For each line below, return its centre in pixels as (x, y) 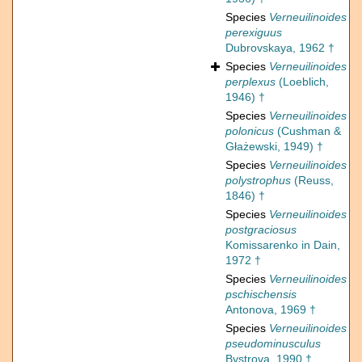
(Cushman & (307, 131)
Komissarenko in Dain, (283, 245)
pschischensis (261, 295)
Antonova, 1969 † (271, 310)
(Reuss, (312, 181)
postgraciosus (261, 230)
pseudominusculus (273, 344)
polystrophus (258, 181)
